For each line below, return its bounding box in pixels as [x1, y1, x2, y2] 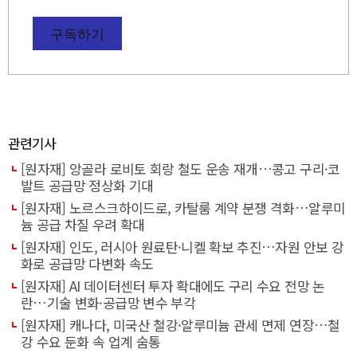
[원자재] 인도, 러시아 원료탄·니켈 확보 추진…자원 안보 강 [21, 236, 343, 257]
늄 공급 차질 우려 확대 [21, 214, 145, 234]
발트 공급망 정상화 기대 [21, 175, 154, 195]
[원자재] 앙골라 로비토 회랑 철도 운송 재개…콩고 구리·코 [21, 158, 340, 178]
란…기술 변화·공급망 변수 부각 [21, 292, 195, 312]
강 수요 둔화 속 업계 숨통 [21, 331, 161, 351]
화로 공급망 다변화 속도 [21, 253, 154, 273]
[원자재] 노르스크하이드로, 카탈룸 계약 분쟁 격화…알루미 [21, 197, 346, 218]
